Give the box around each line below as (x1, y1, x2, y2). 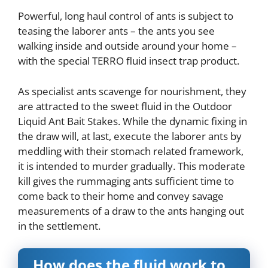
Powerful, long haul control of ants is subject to (18, 9, 233, 23)
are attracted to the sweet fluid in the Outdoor (18, 99, 232, 113)
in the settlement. (18, 218, 100, 233)
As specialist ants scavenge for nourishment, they (18, 84, 246, 98)
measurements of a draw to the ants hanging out (18, 203, 244, 218)
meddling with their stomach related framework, (18, 144, 243, 158)
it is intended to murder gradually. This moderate (18, 159, 245, 173)
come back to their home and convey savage (18, 188, 224, 203)
